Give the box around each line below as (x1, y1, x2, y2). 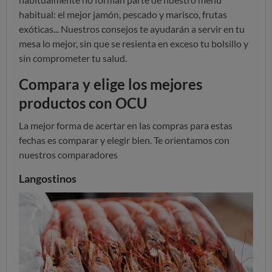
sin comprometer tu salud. (19, 52, 127, 64)
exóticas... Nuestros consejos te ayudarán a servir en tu (19, 22, 245, 35)
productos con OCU (19, 93, 147, 112)
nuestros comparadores (19, 148, 118, 160)
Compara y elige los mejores (19, 75, 202, 93)
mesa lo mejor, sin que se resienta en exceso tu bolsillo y (19, 37, 248, 49)
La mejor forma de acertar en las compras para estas (19, 119, 233, 131)
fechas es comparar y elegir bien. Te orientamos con (19, 134, 229, 146)
